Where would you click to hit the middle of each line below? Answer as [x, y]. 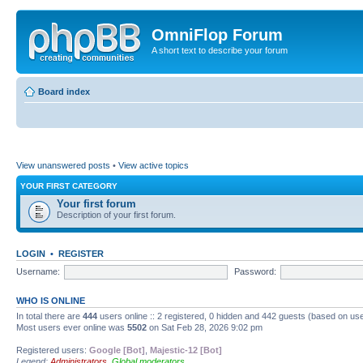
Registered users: [53, 350]
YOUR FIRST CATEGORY [69, 186]
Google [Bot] [117, 350]
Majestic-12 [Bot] [186, 350]
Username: [38, 271]
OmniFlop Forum [217, 35]
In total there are [49, 316]
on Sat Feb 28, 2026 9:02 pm [205, 327]
